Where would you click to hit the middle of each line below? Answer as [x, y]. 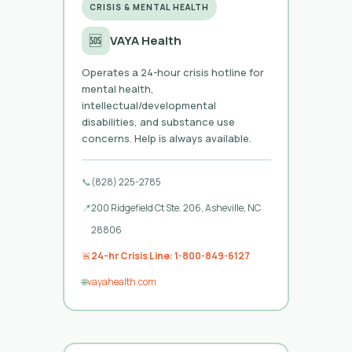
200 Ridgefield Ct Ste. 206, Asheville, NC [176, 207]
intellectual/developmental [148, 105]
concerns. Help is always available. [166, 138]
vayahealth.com [121, 281]
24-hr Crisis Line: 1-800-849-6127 [170, 255]
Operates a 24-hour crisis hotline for [172, 72]
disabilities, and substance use [158, 121]
